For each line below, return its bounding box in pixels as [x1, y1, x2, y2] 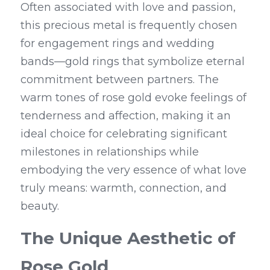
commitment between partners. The [20, 73, 219, 86]
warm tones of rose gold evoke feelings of [20, 91, 246, 104]
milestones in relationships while [20, 145, 199, 159]
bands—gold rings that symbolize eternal [20, 55, 245, 68]
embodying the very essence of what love [20, 163, 246, 177]
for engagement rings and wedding [20, 37, 215, 50]
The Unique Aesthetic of [20, 228, 236, 248]
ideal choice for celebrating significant [20, 127, 227, 140]
